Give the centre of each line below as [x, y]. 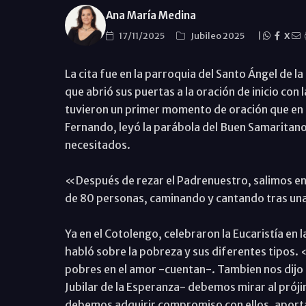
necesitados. [97, 145]
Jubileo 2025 [218, 36]
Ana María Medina [151, 15]
